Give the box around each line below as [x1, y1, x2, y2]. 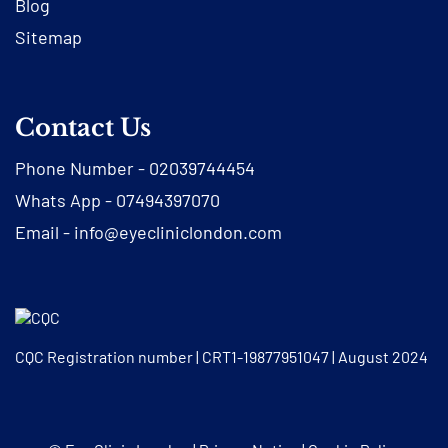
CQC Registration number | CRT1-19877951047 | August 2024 [15, 347, 428, 366]
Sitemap [15, 26, 82, 48]
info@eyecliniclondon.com [74, 221, 282, 243]
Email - [15, 221, 74, 243]
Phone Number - [15, 157, 149, 179]
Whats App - [15, 189, 116, 211]
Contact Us [15, 113, 151, 142]
